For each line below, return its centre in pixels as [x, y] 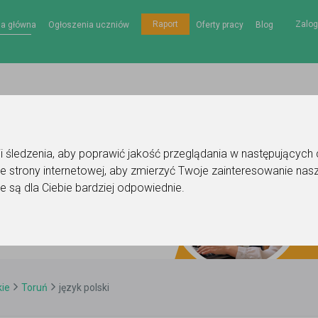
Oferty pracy [219, 24]
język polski [84, 287]
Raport [165, 24]
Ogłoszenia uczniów [88, 24]
